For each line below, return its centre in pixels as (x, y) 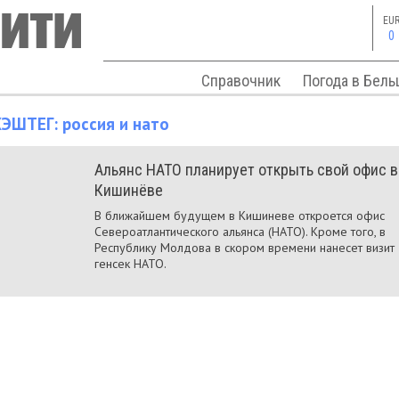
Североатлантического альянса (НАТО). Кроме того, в (240, 232)
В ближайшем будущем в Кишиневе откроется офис (240, 216)
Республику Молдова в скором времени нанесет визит (244, 248)
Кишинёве (129, 190)
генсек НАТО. (130, 264)
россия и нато (116, 124)
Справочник (241, 81)
